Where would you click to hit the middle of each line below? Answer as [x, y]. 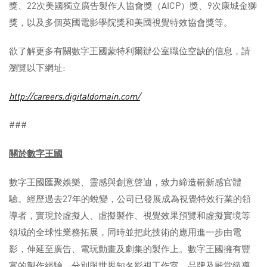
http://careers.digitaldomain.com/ [74, 96]
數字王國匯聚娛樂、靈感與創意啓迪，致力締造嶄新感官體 [125, 182]
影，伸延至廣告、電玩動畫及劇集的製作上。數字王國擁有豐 [130, 249]
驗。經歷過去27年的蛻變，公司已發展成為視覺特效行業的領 [130, 199]
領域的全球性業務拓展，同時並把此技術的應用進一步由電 [125, 232]
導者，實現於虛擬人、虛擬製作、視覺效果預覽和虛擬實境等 [130, 215]
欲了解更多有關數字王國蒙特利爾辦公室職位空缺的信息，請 [130, 51]
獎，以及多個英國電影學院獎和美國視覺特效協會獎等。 [121, 22]
